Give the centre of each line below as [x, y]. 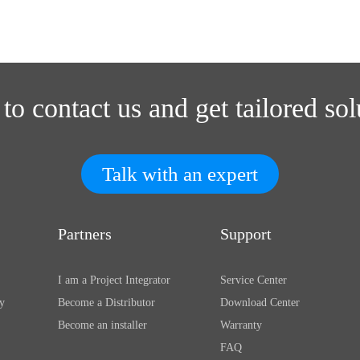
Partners [85, 233]
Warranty [241, 325]
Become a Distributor [107, 302]
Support [245, 233]
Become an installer [103, 325]
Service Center [253, 280]
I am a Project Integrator [115, 280]
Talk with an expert [180, 174]
